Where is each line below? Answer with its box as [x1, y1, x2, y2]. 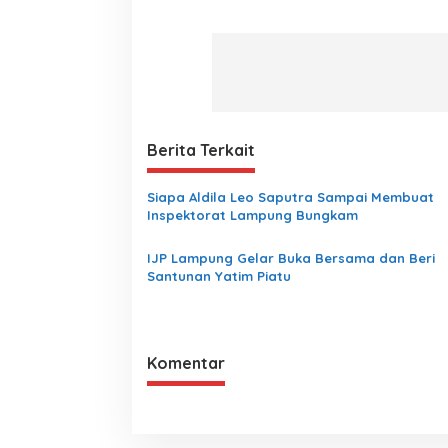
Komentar [147, 352, 225, 373]
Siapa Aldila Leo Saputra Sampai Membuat [147, 188, 434, 205]
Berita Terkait [147, 139, 255, 160]
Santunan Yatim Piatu [147, 267, 291, 284]
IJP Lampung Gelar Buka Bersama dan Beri [147, 249, 435, 266]
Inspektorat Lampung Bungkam [147, 206, 358, 223]
